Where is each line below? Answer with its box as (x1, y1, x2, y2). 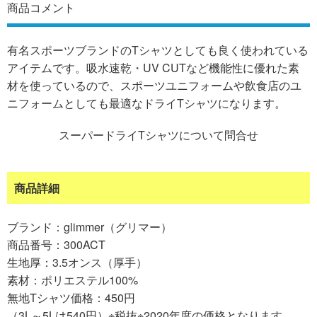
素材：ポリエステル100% (7, 272, 138, 289)
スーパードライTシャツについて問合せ (59, 127, 258, 144)
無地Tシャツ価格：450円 (7, 289, 135, 306)
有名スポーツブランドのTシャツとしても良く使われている (7, 42, 309, 59)
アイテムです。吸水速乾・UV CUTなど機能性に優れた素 (7, 59, 299, 76)
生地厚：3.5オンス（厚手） (7, 254, 147, 271)
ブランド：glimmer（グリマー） (7, 219, 172, 236)
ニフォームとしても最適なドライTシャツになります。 (7, 95, 286, 112)
